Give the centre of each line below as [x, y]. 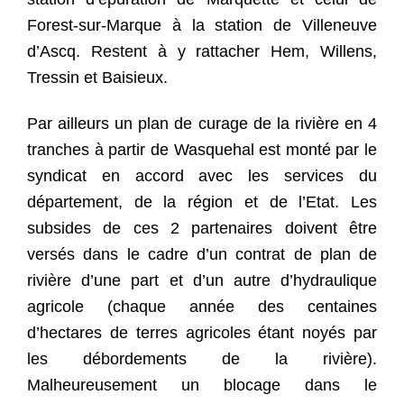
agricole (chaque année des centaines [202, 307]
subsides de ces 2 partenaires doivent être [202, 229]
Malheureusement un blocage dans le [202, 386]
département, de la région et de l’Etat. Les [202, 202]
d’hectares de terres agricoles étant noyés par [202, 333]
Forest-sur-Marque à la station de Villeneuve [202, 25]
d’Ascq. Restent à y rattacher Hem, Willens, [202, 51]
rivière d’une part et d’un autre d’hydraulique [202, 281]
